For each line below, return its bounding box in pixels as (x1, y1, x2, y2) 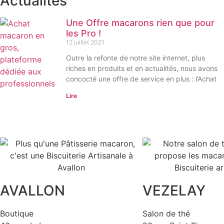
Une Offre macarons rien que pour (65, 17, 214, 28)
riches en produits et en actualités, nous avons (65, 64, 217, 73)
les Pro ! (65, 28, 101, 39)
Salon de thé (142, 208, 190, 219)
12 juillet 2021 (65, 38, 104, 46)
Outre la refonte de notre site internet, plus (65, 53, 205, 62)
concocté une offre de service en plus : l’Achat (65, 74, 216, 83)
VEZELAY (142, 182, 205, 199)
